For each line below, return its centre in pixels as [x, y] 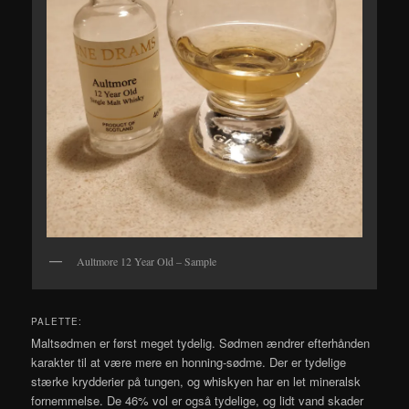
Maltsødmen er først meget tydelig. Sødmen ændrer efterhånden [201, 342]
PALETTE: [57, 321]
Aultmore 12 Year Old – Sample [147, 262]
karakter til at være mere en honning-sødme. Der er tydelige [189, 362]
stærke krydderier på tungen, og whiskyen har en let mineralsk [196, 381]
